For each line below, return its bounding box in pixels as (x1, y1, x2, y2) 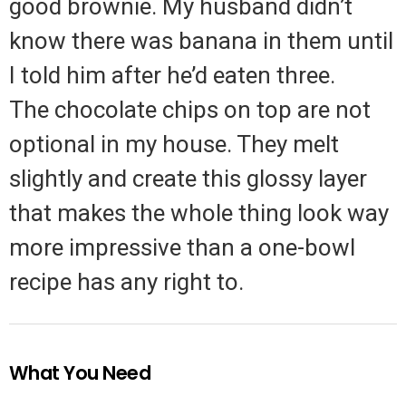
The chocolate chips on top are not (9, 95, 371, 123)
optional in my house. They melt (9, 130, 339, 158)
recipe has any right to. (9, 267, 244, 295)
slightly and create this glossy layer (9, 164, 367, 192)
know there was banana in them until (9, 26, 393, 54)
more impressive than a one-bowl (9, 233, 355, 261)
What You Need (9, 359, 151, 386)
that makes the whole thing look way (9, 198, 389, 227)
